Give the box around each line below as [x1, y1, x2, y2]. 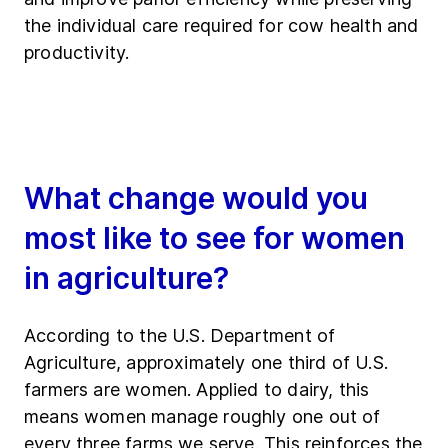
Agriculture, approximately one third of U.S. [24, 352, 388, 374]
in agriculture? [24, 260, 229, 297]
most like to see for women [24, 220, 405, 257]
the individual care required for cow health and [24, 15, 419, 37]
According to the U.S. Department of [24, 325, 336, 347]
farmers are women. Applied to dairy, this [24, 379, 370, 401]
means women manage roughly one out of [24, 406, 381, 428]
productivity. [24, 42, 130, 64]
